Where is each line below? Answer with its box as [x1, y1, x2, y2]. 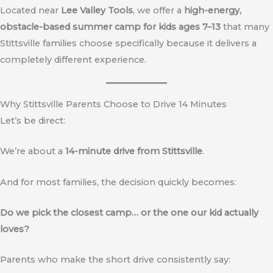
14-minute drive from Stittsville [65, 146, 202, 157]
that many [221, 21, 269, 32]
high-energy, [184, 4, 241, 16]
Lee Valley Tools [61, 4, 133, 16]
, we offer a [133, 4, 184, 16]
